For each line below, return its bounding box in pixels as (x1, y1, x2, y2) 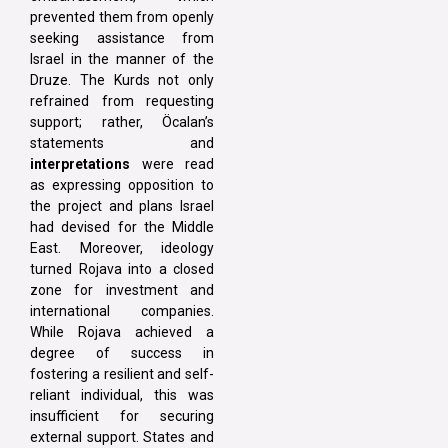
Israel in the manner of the (30, 51, 214, 68)
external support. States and (30, 429, 214, 446)
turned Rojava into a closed (30, 261, 214, 278)
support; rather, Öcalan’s (30, 114, 214, 131)
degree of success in (30, 345, 214, 362)
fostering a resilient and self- (30, 366, 214, 383)
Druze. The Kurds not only (30, 72, 214, 89)
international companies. (30, 303, 214, 320)
